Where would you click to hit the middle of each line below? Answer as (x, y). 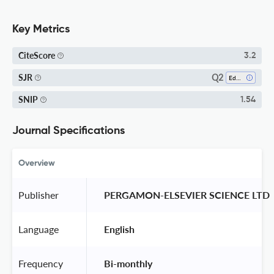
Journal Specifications (68, 131)
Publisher (39, 194)
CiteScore (37, 55)
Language (39, 229)
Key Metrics (41, 29)
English (119, 229)
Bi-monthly (128, 263)
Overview (37, 163)
